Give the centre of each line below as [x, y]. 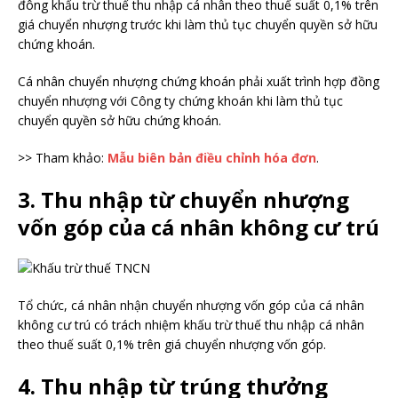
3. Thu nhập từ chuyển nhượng [183, 199]
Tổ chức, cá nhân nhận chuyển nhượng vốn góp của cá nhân [191, 305]
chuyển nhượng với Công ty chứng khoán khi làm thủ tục [180, 101]
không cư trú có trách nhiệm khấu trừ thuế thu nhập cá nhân [191, 325]
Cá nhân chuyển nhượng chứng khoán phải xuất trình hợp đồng [199, 81]
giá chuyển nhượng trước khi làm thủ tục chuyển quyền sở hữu [198, 24]
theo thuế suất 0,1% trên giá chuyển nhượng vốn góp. [172, 344]
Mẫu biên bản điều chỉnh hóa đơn [212, 158]
